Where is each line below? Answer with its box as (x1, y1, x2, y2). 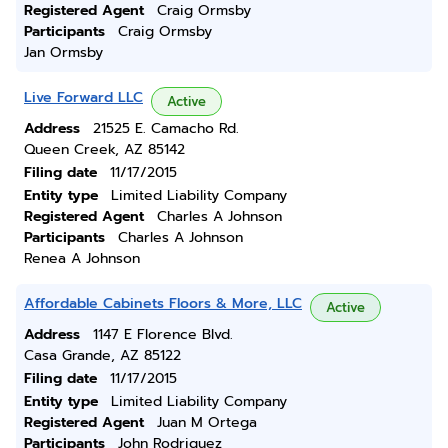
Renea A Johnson (24, 248, 140, 269)
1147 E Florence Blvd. (93, 324, 233, 345)
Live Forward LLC (24, 87, 143, 108)
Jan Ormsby (24, 42, 103, 63)
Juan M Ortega (157, 412, 257, 433)
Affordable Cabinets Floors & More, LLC (24, 293, 302, 314)
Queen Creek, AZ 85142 (24, 139, 185, 160)
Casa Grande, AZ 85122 (24, 345, 181, 366)
